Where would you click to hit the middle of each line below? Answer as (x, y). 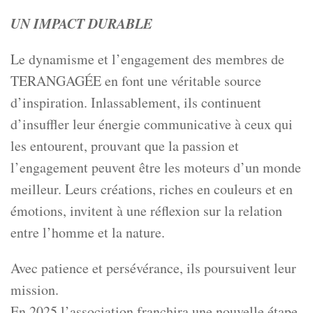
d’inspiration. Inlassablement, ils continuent (136, 103)
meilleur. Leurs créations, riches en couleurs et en (152, 189)
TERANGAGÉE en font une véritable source (136, 81)
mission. (35, 290)
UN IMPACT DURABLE (81, 23)
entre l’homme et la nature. (88, 233)
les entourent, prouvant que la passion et (125, 146)
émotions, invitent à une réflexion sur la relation (146, 211)
